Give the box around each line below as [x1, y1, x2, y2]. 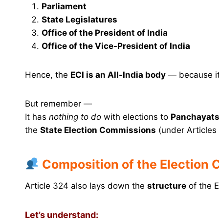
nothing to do [49, 112, 101, 122]
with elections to [101, 112, 171, 122]
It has [25, 112, 49, 122]
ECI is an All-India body [70, 70, 166, 80]
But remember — [25, 99, 92, 109]
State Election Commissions [40, 125, 156, 135]
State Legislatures [42, 15, 117, 25]
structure [147, 181, 186, 191]
